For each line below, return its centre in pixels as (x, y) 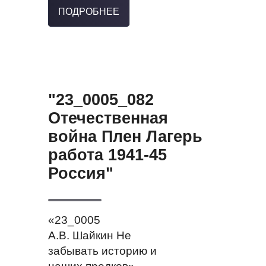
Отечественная (108, 118)
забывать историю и (102, 251)
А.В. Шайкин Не (89, 236)
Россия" (80, 174)
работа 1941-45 (107, 155)
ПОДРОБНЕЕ (88, 12)
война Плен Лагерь (125, 137)
